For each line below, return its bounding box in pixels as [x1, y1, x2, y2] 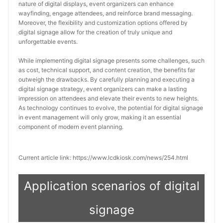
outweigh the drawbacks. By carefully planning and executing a [18, 76, 195, 83]
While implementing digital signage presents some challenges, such [18, 57, 205, 64]
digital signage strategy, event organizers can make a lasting [18, 85, 187, 93]
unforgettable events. [18, 38, 78, 45]
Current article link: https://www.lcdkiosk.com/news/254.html [18, 154, 188, 161]
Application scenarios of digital [23, 179, 200, 193]
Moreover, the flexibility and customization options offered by [18, 19, 188, 26]
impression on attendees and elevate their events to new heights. [18, 95, 199, 102]
